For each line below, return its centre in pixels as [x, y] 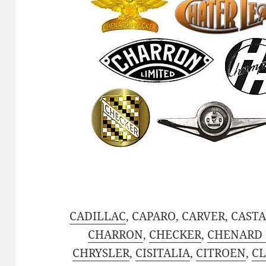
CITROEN [221, 253]
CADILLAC [98, 216]
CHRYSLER [101, 253]
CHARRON [115, 235]
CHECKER [175, 235]
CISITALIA [162, 253]
